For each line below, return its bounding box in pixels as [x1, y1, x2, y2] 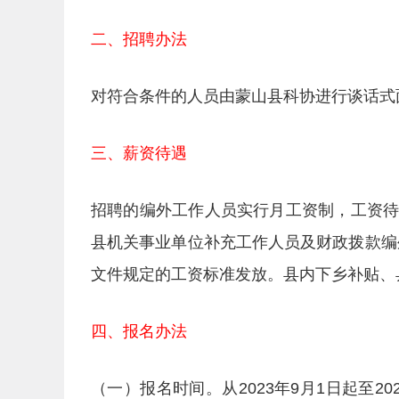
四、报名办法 [91, 322, 187, 340]
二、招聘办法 [91, 30, 187, 48]
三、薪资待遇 [91, 144, 187, 162]
